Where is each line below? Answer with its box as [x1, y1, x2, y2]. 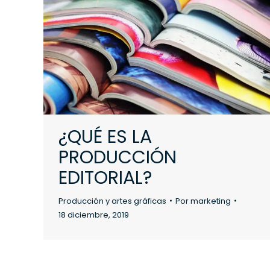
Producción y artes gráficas [58, 195, 166, 207]
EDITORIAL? [58, 165, 152, 190]
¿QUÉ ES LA [58, 124, 152, 149]
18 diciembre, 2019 [58, 209, 129, 221]
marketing [190, 195, 231, 207]
